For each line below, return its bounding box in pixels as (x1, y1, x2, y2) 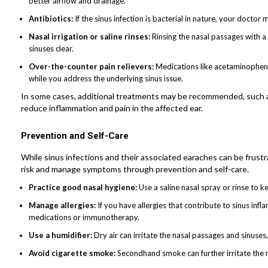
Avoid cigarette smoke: (29, 248, 117, 258)
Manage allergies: (29, 200, 98, 210)
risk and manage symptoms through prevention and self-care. (21, 163, 249, 174)
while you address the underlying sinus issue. (29, 73, 183, 83)
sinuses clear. (29, 43, 74, 53)
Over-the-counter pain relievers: (29, 61, 154, 71)
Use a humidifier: (29, 230, 94, 240)
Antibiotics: (29, 13, 75, 23)
